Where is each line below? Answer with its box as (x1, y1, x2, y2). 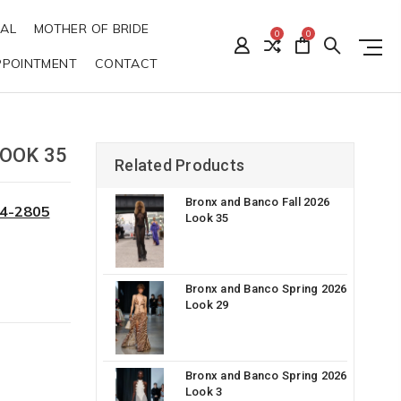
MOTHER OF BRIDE (34, 21, 149, 37)
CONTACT (94, 55, 158, 72)
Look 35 (184, 211, 229, 225)
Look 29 (184, 297, 229, 311)
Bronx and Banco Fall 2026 (184, 195, 330, 209)
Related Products (115, 156, 244, 175)
